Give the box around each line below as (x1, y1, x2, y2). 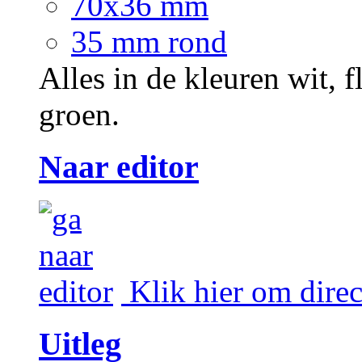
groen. (39, 96, 120, 132)
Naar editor (39, 148, 199, 185)
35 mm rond (71, 23, 227, 59)
